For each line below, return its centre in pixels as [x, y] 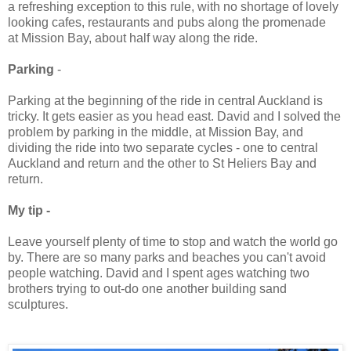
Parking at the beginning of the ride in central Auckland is [165, 100]
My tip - [31, 210]
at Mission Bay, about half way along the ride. [133, 38]
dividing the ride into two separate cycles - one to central [163, 147]
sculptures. [38, 304]
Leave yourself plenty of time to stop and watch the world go [173, 241]
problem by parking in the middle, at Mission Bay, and [156, 132]
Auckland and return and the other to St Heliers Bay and [162, 163]
